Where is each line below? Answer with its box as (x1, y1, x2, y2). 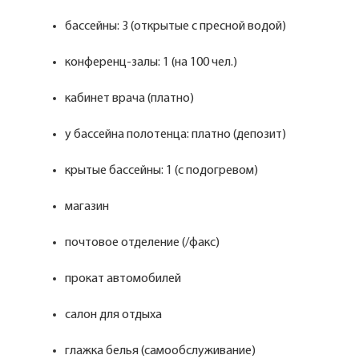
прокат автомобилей (65, 272, 181, 285)
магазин (65, 200, 109, 213)
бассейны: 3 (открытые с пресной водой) (65, 20, 286, 33)
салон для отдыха (65, 309, 162, 321)
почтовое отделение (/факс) (65, 236, 220, 249)
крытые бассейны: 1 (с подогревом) (65, 164, 258, 177)
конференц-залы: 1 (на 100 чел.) (65, 56, 237, 69)
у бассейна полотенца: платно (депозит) (65, 128, 286, 141)
